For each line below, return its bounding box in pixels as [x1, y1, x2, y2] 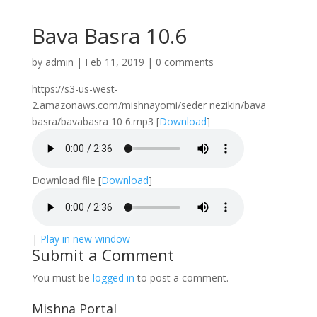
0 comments [155, 55, 214, 69]
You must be [31, 271, 93, 284]
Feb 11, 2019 [84, 55, 144, 69]
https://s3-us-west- [31, 82, 118, 96]
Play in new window [40, 232, 130, 246]
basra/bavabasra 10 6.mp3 [31, 115, 154, 128]
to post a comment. [134, 271, 229, 284]
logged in [92, 271, 134, 284]
